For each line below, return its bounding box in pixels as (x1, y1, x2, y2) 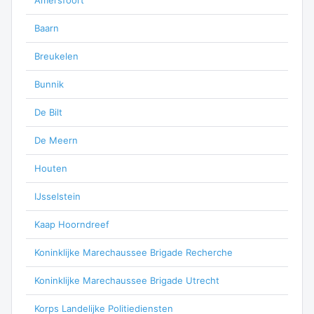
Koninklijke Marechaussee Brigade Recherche (34, 247, 233, 258)
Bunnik (34, 78, 64, 90)
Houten (34, 163, 67, 174)
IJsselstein (34, 191, 81, 202)
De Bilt (34, 107, 62, 118)
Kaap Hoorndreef (34, 219, 109, 230)
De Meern (34, 135, 78, 146)
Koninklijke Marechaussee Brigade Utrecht (34, 275, 219, 286)
